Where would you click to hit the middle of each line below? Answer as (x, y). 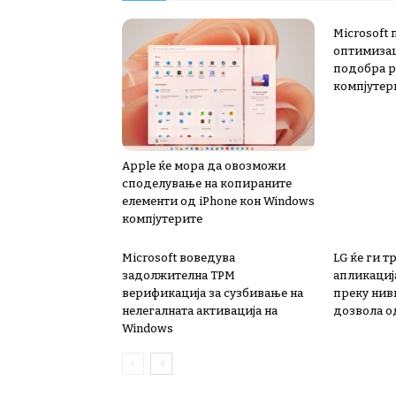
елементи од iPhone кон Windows (218, 201)
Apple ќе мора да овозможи (204, 166)
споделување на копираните (207, 183)
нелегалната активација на (200, 311)
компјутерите (162, 219)
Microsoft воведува (179, 258)
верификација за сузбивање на (213, 293)
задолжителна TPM (179, 275)
